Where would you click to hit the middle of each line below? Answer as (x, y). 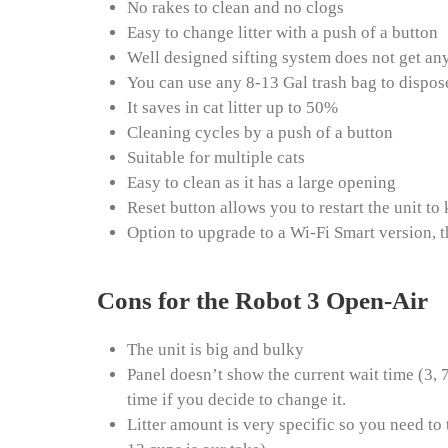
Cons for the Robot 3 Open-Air (262, 300)
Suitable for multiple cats (216, 157)
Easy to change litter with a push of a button (282, 32)
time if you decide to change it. (236, 399)
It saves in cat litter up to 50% (232, 107)
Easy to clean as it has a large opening (261, 182)
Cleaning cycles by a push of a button (260, 132)
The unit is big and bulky (215, 349)
